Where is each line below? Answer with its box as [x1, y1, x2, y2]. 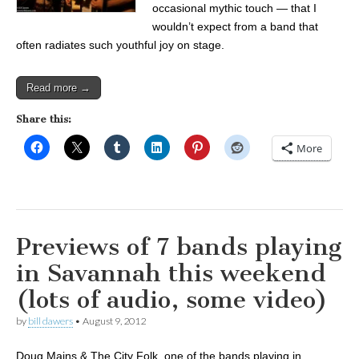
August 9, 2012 [83, 315, 146, 327]
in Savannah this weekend [16, 259, 326, 288]
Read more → [26, 82, 91, 94]
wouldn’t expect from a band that [152, 20, 318, 33]
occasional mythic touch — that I [152, 2, 317, 14]
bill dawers [28, 315, 73, 327]
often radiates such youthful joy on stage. [16, 38, 224, 51]
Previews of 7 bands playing [16, 232, 341, 261]
